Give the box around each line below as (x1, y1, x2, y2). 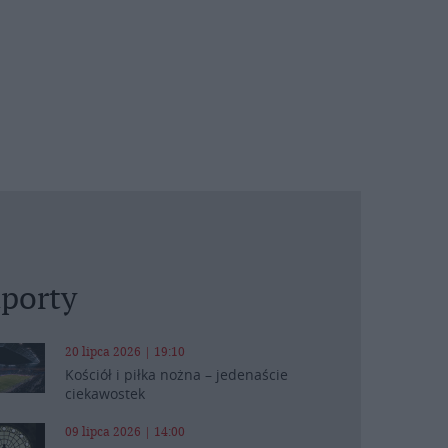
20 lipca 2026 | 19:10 (64, 343, 185, 360)
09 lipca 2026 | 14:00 (64, 423, 185, 440)
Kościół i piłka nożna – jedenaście (64, 365, 288, 384)
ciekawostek (64, 384, 145, 403)
